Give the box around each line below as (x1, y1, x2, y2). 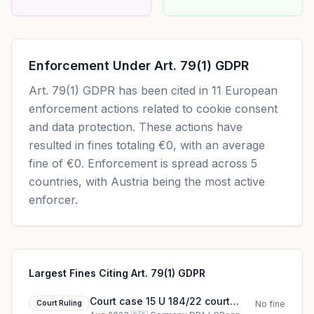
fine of (29, 156, 67, 170)
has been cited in (115, 83, 212, 97)
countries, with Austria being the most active (29, 175, 265, 189)
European (221, 83, 278, 97)
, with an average (173, 138, 265, 152)
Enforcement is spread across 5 (84, 156, 257, 170)
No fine (255, 299, 285, 309)
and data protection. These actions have (29, 120, 243, 134)
